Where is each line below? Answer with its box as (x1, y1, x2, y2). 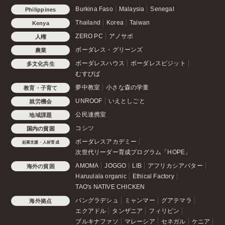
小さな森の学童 (106, 84, 149, 91)
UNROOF (75, 97, 102, 105)
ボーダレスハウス (75, 60, 125, 67)
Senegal (150, 6, 174, 13)
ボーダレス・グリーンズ (75, 46, 143, 54)
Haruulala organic (75, 173, 127, 180)
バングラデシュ (75, 197, 119, 204)
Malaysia (119, 6, 145, 13)
